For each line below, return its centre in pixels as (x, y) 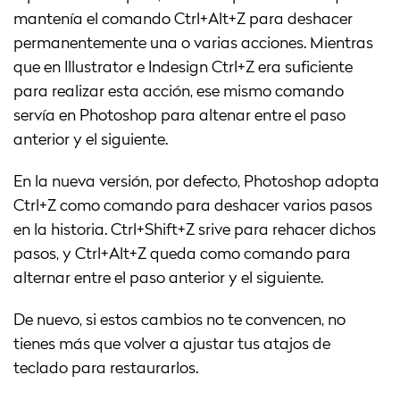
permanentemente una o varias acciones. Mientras (193, 44)
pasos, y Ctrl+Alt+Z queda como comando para (182, 255)
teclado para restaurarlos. (106, 369)
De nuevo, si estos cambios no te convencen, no (179, 321)
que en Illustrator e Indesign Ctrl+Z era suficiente (183, 68)
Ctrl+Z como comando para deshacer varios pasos (193, 207)
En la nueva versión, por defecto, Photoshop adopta (196, 183)
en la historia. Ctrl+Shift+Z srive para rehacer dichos (195, 231)
